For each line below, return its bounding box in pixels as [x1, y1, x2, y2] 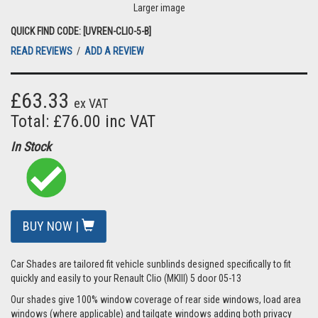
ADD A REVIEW [84, 45, 144, 57]
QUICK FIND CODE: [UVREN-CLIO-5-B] [11, 26, 151, 37]
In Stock [11, 139, 51, 154]
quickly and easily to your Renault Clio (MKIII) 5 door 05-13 [11, 273, 241, 284]
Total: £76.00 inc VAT [11, 111, 155, 131]
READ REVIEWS [11, 45, 75, 57]
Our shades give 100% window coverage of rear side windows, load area [11, 294, 301, 305]
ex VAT [74, 96, 108, 111]
